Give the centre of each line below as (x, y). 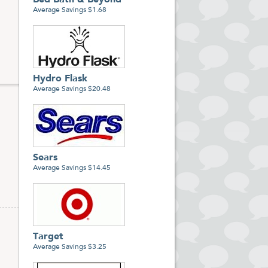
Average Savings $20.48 (72, 89)
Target (48, 237)
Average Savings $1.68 (70, 10)
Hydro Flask (60, 79)
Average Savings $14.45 (72, 168)
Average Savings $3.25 (70, 247)
